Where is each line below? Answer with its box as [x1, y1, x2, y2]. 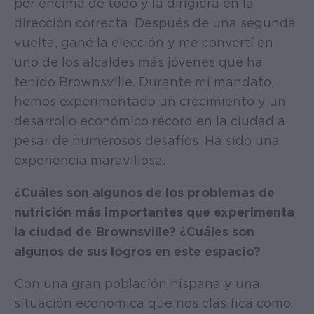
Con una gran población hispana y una [14, 275, 260, 291]
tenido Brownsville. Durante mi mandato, [14, 74, 274, 89]
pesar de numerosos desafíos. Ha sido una [14, 132, 280, 148]
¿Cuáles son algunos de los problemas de [14, 184, 275, 200]
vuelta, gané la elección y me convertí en [14, 34, 273, 50]
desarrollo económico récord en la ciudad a [14, 113, 285, 128]
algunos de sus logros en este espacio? [14, 243, 261, 259]
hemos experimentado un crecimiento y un [14, 93, 286, 109]
